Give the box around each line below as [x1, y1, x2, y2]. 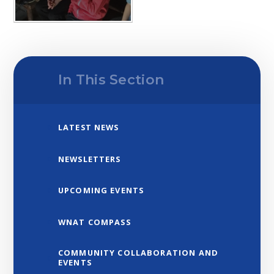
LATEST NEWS [57, 121, 119, 133]
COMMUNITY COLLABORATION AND [57, 246, 218, 258]
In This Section [57, 71, 165, 88]
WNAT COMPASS [57, 216, 131, 228]
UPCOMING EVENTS [57, 185, 144, 196]
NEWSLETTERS [57, 153, 121, 165]
